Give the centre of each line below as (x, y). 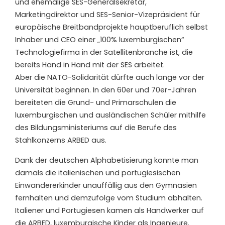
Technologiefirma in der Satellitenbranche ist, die (104, 52)
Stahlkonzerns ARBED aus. (61, 140)
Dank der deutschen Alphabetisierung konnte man (107, 160)
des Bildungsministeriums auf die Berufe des (96, 127)
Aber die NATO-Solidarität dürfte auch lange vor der (110, 77)
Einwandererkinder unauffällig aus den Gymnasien (106, 185)
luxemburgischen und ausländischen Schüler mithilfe (110, 115)
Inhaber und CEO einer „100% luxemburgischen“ (99, 39)
